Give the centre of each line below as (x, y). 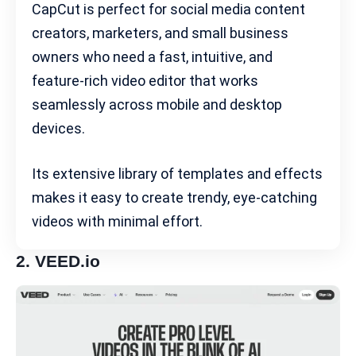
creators (59, 33)
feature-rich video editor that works (145, 80)
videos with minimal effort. (117, 221)
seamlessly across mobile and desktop (157, 104)
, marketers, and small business (188, 33)
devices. (58, 128)
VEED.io (68, 261)
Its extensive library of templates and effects (177, 173)
